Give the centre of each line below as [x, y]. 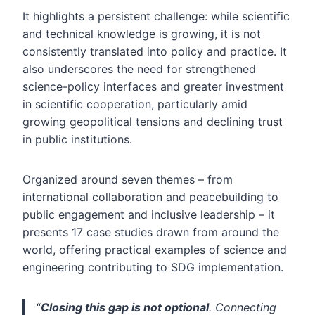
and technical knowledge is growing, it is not [142, 34]
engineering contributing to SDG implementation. [153, 267]
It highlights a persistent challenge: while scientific [156, 16]
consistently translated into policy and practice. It [155, 51]
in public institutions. [77, 139]
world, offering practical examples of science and [155, 250]
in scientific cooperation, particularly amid [135, 104]
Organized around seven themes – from [128, 179]
